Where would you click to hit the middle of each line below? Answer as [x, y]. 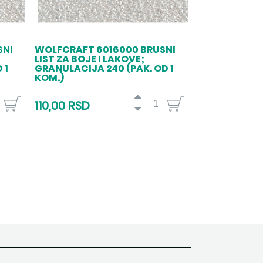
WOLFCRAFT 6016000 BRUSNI [105, 49]
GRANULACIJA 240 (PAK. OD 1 [104, 68]
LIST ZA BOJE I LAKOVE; [90, 59]
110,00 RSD [63, 105]
